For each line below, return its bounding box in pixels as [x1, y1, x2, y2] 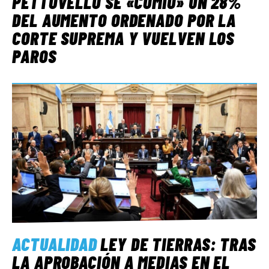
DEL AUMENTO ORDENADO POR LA [12, 9, 237, 31]
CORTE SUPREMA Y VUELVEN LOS [12, 27, 235, 49]
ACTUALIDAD [12, 233, 97, 255]
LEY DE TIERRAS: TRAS [100, 233, 256, 255]
